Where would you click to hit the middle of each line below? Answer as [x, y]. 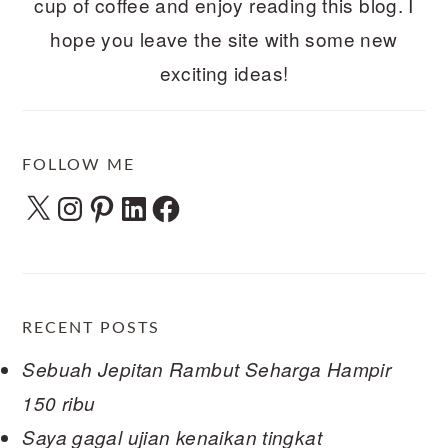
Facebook [194, 200]
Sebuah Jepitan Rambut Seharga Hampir [207, 369]
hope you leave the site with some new [224, 38]
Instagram [98, 200]
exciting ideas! [224, 72]
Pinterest [125, 200]
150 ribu [59, 403]
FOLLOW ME [79, 164]
